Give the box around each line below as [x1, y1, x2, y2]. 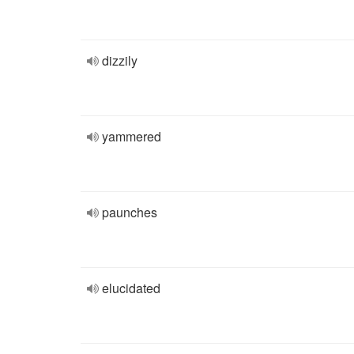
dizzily [102, 51, 137, 70]
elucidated [102, 279, 160, 297]
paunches [102, 203, 157, 221]
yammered [102, 127, 161, 145]
